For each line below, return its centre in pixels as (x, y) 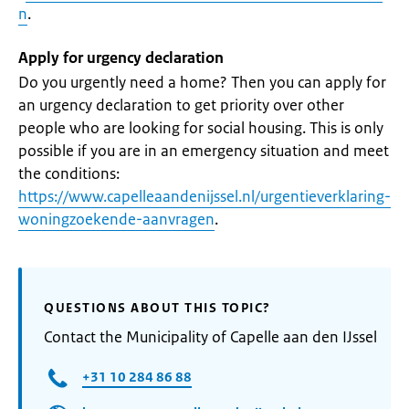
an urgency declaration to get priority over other (181, 105)
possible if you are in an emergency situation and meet (204, 151)
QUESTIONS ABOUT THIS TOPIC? (157, 308)
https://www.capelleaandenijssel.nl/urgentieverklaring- (204, 196)
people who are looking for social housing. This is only (201, 128)
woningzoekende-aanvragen (116, 219)
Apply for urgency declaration (121, 58)
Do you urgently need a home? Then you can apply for (202, 82)
